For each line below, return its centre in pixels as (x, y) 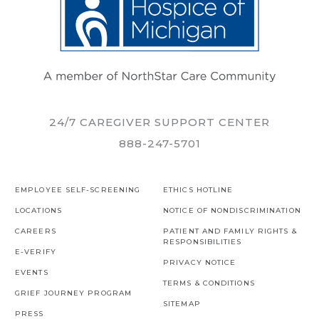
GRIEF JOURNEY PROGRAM (74, 293)
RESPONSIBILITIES (203, 241)
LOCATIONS (38, 210)
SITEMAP (182, 303)
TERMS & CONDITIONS (209, 283)
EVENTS (32, 272)
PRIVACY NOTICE (200, 262)
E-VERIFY (36, 251)
